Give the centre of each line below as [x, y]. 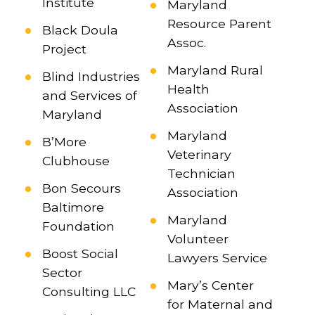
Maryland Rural [215, 70]
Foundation [78, 226]
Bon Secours [81, 188]
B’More [64, 142]
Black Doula [80, 30]
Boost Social [80, 254]
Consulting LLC [89, 292]
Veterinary [199, 155]
